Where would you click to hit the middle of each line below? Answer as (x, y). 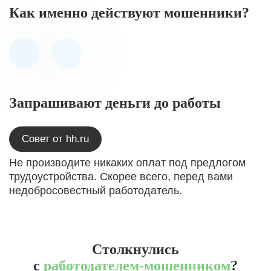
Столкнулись (135, 249)
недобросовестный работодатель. (96, 191)
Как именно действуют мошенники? (129, 13)
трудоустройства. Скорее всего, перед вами (121, 177)
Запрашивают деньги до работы (115, 103)
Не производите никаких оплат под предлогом (127, 163)
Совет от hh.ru (55, 139)
